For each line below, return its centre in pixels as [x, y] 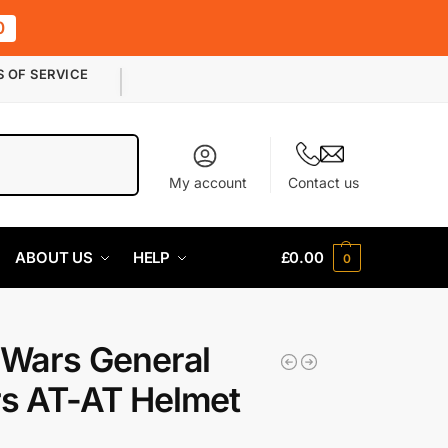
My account [208, 182]
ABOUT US [54, 257]
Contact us [323, 182]
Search [111, 144]
